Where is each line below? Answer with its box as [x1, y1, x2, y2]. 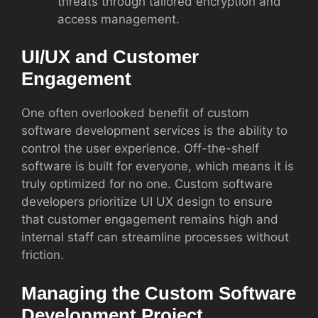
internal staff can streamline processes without [21, 230, 289, 244]
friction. [21, 248, 64, 262]
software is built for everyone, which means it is [21, 159, 294, 173]
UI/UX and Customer [21, 46, 199, 67]
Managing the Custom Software [21, 282, 296, 304]
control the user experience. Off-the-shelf [21, 141, 259, 155]
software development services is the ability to [21, 124, 287, 138]
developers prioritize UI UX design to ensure [21, 194, 273, 209]
